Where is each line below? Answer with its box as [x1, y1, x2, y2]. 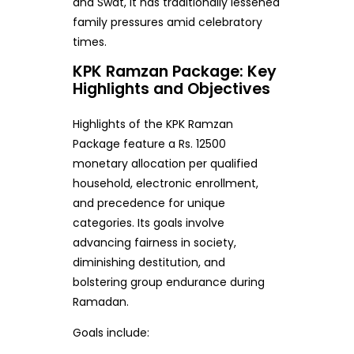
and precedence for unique [72, 194, 225, 211]
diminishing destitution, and [72, 254, 225, 270]
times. [72, 33, 107, 50]
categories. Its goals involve [72, 214, 224, 231]
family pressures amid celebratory [72, 13, 262, 30]
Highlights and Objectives [72, 77, 270, 100]
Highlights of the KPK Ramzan [72, 115, 233, 132]
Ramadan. [72, 293, 129, 310]
